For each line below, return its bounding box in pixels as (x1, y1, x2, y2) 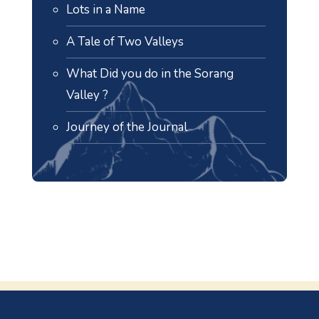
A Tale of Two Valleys (66, 33, 184, 51)
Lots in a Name (66, 1, 145, 19)
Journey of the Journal (66, 119, 187, 136)
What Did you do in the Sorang (66, 66, 234, 83)
